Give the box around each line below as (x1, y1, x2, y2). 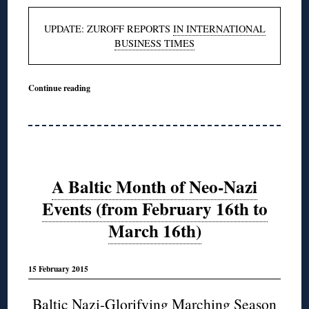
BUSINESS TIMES (114, 37, 195, 50)
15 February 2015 (28, 263, 89, 275)
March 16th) (108, 217, 201, 243)
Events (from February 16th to (41, 195, 268, 221)
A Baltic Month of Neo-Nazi (52, 173, 257, 199)
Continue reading (28, 81, 91, 94)
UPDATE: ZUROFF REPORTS (43, 22, 173, 36)
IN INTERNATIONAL (172, 22, 266, 36)
